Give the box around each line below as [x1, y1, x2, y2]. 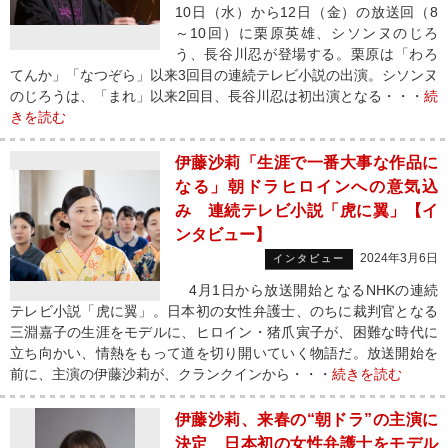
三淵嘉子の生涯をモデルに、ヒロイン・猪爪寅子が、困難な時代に [10, 324, 438, 340]
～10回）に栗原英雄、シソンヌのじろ [175, 25, 438, 41]
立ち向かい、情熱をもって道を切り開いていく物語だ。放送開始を [10, 345, 438, 361]
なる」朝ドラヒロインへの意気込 [175, 178, 438, 195]
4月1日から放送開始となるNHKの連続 [175, 282, 438, 298]
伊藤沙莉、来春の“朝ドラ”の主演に [175, 411, 438, 428]
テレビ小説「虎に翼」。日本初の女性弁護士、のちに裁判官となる [10, 303, 438, 319]
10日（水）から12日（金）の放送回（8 [175, 4, 438, 20]
